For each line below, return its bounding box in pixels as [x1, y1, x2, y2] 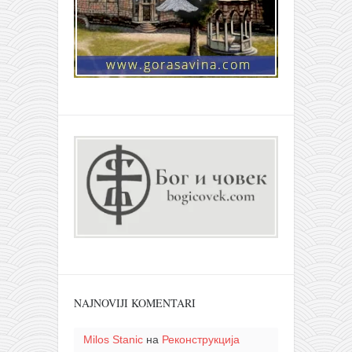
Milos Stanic [82, 333, 143, 346]
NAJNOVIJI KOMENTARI [74, 295, 196, 311]
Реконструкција [161, 333, 240, 346]
